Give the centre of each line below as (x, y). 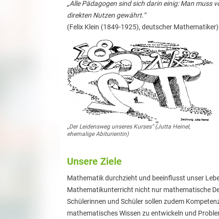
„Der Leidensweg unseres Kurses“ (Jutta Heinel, (129, 127)
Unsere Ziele (94, 162)
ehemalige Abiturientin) (98, 134)
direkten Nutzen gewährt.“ (106, 15)
